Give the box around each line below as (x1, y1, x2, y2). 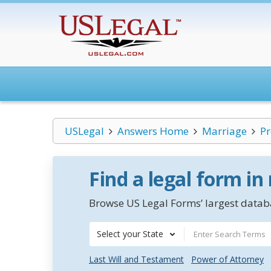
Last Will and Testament (89, 253, 184, 265)
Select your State (97, 228, 163, 240)
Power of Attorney (191, 253, 264, 265)
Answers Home (117, 124, 189, 138)
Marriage (201, 124, 247, 138)
